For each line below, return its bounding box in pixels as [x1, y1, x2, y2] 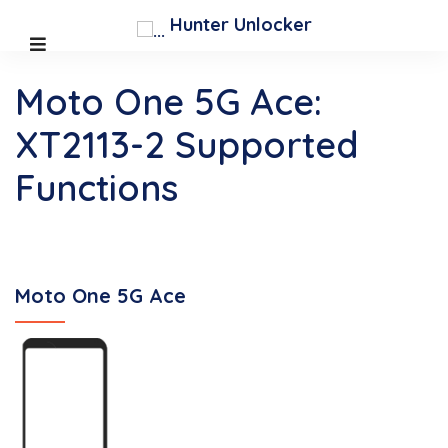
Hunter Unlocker [164, 13, 312, 36]
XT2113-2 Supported [15, 122, 359, 167]
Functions [15, 165, 178, 210]
